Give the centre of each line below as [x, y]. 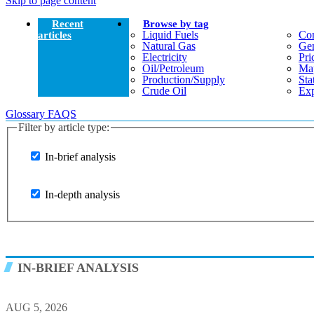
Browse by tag [176, 24]
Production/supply [183, 80]
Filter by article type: [64, 128]
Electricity [164, 57]
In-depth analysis [82, 194]
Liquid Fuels [170, 35]
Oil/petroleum [173, 69]
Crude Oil [164, 91]
